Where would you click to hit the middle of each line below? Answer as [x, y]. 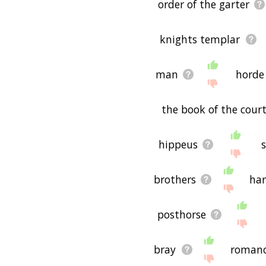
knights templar [200, 39]
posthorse [181, 214]
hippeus [178, 144]
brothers [175, 179]
